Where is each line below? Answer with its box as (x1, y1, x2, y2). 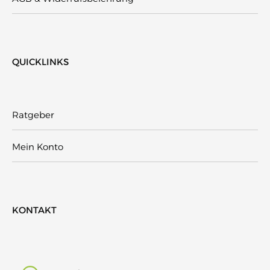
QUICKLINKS (12, 55, 69, 67)
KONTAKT (12, 204, 57, 216)
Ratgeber (12, 108, 54, 121)
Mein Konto (12, 140, 63, 152)
